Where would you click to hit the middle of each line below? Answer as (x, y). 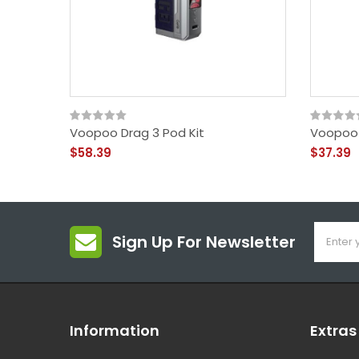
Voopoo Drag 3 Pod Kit (137, 133)
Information (115, 331)
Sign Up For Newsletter (204, 242)
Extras (333, 331)
